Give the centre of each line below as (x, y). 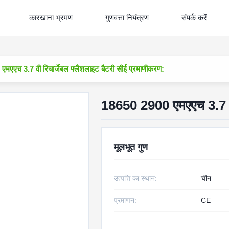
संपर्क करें (194, 18)
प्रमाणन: (125, 200)
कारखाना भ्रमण (51, 18)
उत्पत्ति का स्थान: (135, 178)
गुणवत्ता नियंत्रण (127, 18)
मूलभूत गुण (131, 147)
